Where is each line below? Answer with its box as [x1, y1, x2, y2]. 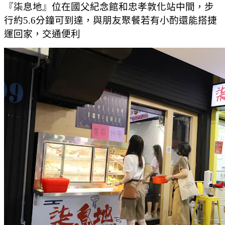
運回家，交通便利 [4, 28, 80, 39]
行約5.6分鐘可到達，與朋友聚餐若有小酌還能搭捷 [4, 15, 217, 26]
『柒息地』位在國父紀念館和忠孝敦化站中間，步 [4, 1, 214, 12]
